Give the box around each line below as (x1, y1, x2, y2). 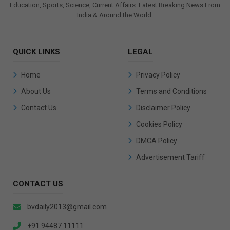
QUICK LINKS (13, 47, 60, 56)
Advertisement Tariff (136, 152, 205, 161)
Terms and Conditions (136, 87, 207, 95)
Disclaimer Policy (136, 103, 190, 112)
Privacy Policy (136, 70, 180, 79)
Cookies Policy (136, 120, 182, 128)
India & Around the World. (77, 11, 153, 19)
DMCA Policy (136, 136, 177, 145)
